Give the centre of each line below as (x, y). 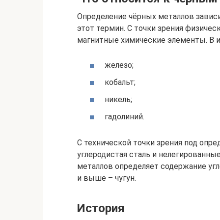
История (101, 208)
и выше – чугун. (107, 178)
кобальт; (120, 82)
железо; (119, 65)
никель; (118, 100)
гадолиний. (124, 117)
